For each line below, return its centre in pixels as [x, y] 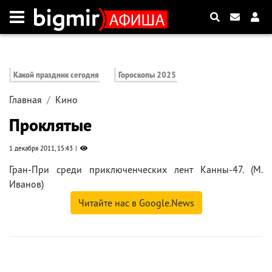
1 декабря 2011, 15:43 [41, 148]
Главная [25, 100]
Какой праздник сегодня [56, 75]
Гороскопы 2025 [148, 75]
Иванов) [26, 184]
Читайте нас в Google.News [136, 203]
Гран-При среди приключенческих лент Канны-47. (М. [136, 170]
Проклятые [50, 125]
